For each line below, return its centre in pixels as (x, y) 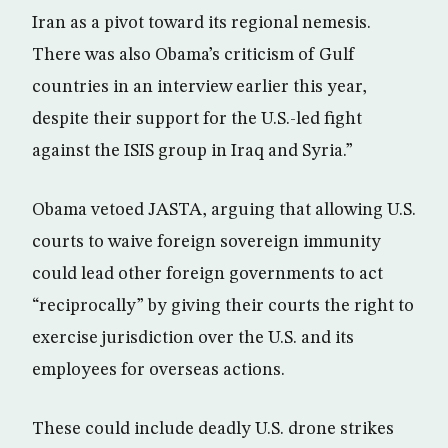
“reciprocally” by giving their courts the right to (223, 306)
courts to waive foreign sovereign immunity (206, 242)
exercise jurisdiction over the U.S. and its (193, 338)
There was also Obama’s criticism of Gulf (193, 55)
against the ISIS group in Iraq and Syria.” (192, 151)
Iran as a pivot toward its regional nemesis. (201, 23)
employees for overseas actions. (158, 370)
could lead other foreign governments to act (207, 274)
